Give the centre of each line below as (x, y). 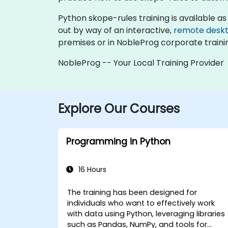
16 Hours (91, 170)
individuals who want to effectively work (141, 203)
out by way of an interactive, (116, 30)
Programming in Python (118, 141)
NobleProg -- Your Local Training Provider (141, 63)
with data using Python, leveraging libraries (146, 214)
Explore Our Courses (119, 109)
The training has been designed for (132, 192)
